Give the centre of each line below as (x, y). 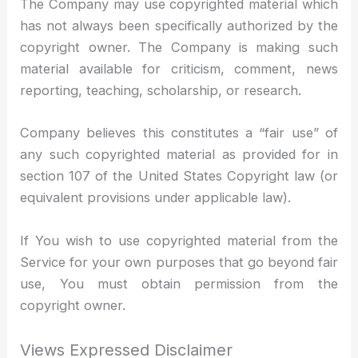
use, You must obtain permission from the (179, 283)
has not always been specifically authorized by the (179, 26)
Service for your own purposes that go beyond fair (179, 262)
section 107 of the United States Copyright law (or (179, 176)
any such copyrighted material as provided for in (179, 155)
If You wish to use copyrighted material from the (179, 240)
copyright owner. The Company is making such (179, 48)
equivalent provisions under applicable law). (156, 198)
